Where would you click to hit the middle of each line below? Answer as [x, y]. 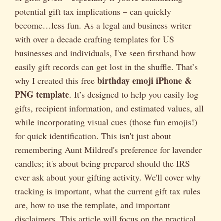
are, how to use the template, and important [92, 205]
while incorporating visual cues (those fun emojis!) [106, 122]
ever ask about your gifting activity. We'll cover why [108, 177]
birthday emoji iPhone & [145, 80]
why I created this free [56, 80]
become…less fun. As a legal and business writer [103, 25]
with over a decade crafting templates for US [94, 39]
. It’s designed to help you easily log [134, 94]
